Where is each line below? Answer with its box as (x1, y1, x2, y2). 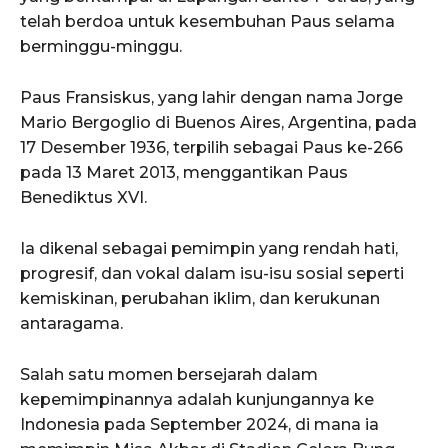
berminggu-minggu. (20, 36, 182, 56)
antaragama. (20, 313, 123, 333)
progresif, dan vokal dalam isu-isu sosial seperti (20, 263, 404, 283)
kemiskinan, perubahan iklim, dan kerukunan (20, 288, 380, 308)
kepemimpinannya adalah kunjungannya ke (20, 389, 374, 409)
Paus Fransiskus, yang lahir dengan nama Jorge (20, 87, 403, 107)
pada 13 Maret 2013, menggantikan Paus (20, 162, 348, 182)
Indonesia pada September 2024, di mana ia (20, 414, 379, 434)
